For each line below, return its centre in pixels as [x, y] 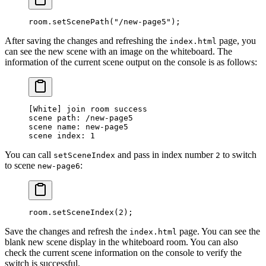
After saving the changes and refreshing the [87, 40]
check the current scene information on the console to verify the [123, 252]
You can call [29, 154]
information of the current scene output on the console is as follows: [131, 62]
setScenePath [81, 21]
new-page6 [59, 166]
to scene [21, 165]
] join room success [102, 109]
